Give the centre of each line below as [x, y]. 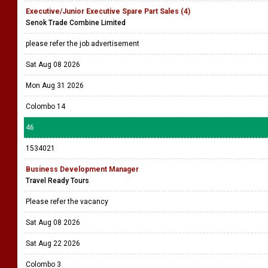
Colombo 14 [45, 106]
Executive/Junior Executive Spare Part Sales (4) [108, 11]
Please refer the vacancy [68, 202]
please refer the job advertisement [83, 44]
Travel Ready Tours [57, 181]
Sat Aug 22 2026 [53, 243]
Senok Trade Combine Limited [76, 23]
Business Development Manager [82, 169]
